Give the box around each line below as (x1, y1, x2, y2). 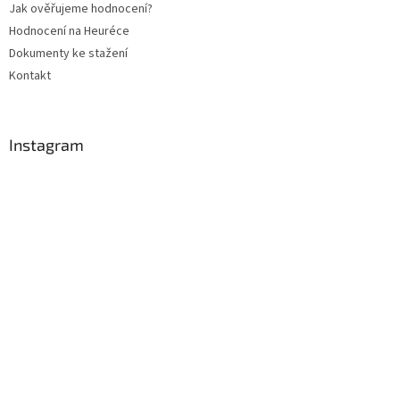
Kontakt (9, 67, 51, 86)
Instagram (9, 135, 84, 155)
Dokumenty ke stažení (9, 45, 128, 63)
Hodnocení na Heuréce (9, 22, 129, 41)
